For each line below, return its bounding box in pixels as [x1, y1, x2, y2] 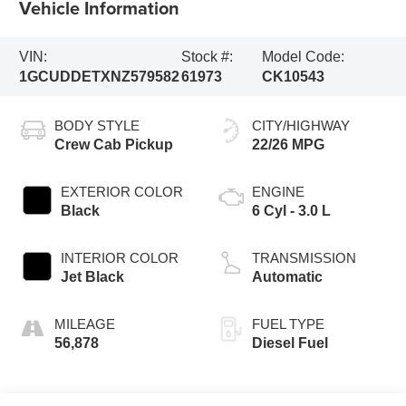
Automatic [252, 268, 323, 285]
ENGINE [252, 183, 304, 199]
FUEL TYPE [252, 315, 324, 332]
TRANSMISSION [252, 249, 356, 266]
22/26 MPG [252, 136, 324, 152]
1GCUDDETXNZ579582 [19, 68, 180, 84]
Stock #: [180, 48, 233, 64]
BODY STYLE [54, 117, 140, 133]
